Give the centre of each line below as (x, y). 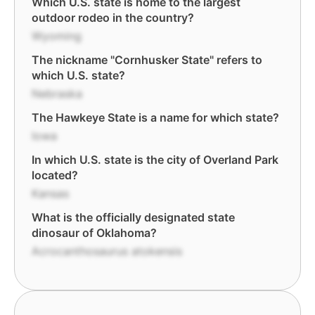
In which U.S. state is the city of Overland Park (155, 160)
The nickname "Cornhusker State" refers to (147, 60)
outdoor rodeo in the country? (113, 18)
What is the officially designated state (133, 217)
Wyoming (57, 36)
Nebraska (57, 94)
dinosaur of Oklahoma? (94, 233)
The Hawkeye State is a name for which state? (155, 117)
